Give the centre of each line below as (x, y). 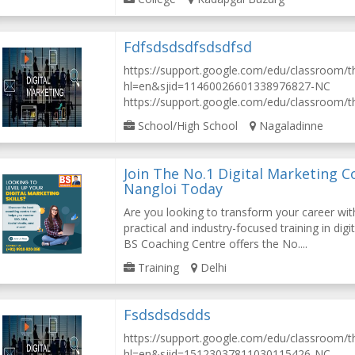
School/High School (187, 126)
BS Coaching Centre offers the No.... (216, 244)
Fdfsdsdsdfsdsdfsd (188, 47)
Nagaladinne (290, 126)
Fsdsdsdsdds (168, 315)
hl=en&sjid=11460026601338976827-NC (227, 86)
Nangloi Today (174, 189)
